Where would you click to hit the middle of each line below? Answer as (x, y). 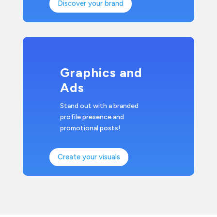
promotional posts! (90, 128)
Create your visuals (89, 157)
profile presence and (92, 117)
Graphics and (101, 73)
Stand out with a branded (99, 106)
